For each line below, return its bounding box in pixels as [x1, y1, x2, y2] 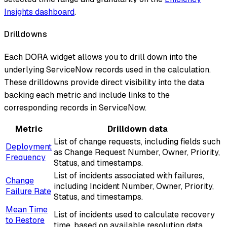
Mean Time [6, 204, 48, 215]
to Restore [6, 214, 45, 225]
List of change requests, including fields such [54, 136, 220, 147]
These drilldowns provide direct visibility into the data [4, 77, 204, 88]
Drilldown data [107, 123, 168, 134]
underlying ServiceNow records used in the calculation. [4, 64, 211, 75]
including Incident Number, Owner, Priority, [54, 180, 214, 192]
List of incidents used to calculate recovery [54, 209, 215, 220]
